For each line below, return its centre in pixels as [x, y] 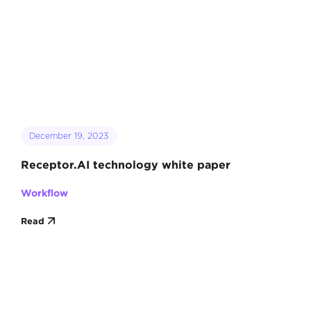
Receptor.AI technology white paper [125, 165]
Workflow [44, 193]
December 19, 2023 [68, 136]
